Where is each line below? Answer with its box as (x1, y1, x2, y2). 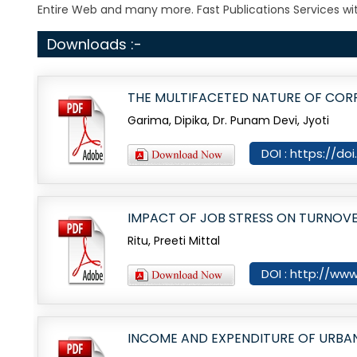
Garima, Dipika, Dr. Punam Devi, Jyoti (127, 112, 329, 128)
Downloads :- (47, 34, 142, 54)
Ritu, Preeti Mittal (127, 233, 220, 249)
